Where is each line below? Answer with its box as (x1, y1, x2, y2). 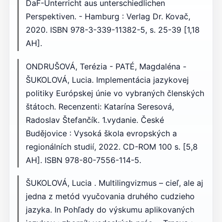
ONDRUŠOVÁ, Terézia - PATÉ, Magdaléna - (25, 61, 186, 71)
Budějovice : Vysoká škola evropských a (25, 128, 177, 138)
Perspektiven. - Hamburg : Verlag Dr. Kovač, (25, 11, 190, 22)
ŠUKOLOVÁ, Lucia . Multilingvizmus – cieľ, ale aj (25, 177, 203, 188)
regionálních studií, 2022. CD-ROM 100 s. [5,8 (25, 141, 198, 152)
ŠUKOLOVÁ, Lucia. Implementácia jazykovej (25, 74, 189, 85)
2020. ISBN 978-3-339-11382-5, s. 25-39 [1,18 (25, 25, 200, 35)
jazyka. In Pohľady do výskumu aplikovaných (25, 204, 194, 215)
